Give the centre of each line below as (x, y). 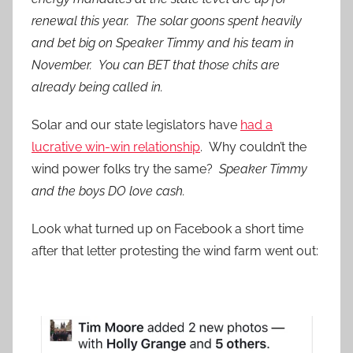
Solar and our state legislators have (136, 125)
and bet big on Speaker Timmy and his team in (163, 43)
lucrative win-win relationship (116, 147)
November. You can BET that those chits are (156, 65)
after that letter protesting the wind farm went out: (175, 251)
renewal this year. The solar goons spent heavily (167, 21)
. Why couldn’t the (253, 147)
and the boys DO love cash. (108, 191)
